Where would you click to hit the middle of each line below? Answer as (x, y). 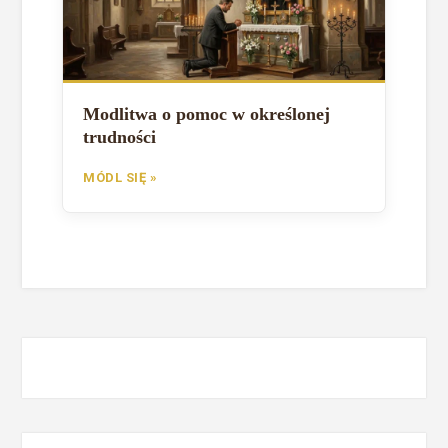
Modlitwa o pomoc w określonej (207, 113)
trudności (120, 136)
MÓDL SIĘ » (120, 177)
